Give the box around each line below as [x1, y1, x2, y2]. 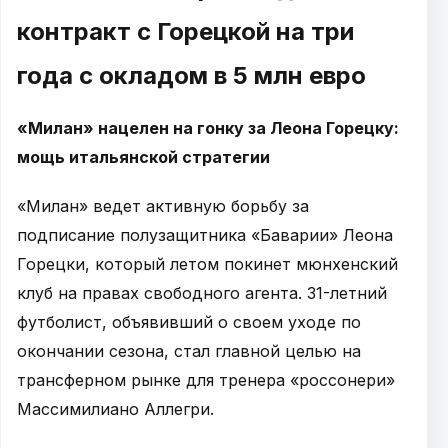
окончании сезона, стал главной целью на [17, 340, 361, 361]
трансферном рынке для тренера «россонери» [17, 369, 395, 390]
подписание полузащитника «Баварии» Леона [17, 224, 393, 245]
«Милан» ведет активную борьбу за [17, 195, 309, 216]
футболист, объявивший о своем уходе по [17, 311, 361, 332]
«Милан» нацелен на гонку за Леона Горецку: [17, 117, 399, 138]
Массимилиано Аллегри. [17, 398, 214, 419]
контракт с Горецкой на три [17, 16, 354, 46]
